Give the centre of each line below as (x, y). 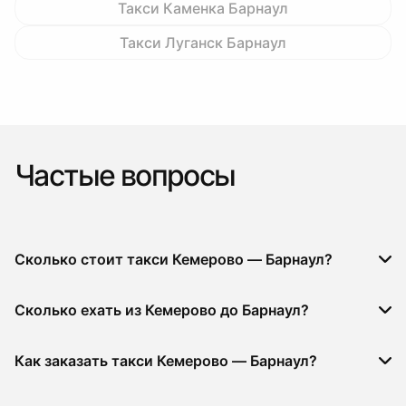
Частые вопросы (125, 175)
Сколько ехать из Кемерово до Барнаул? (162, 310)
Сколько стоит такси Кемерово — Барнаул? (174, 259)
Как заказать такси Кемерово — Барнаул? (166, 361)
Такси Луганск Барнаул (203, 43)
